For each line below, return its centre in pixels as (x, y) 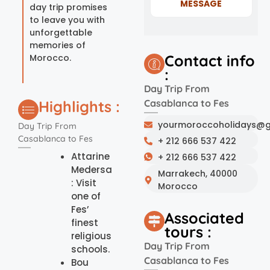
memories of (58, 45)
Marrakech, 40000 (197, 173)
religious (91, 236)
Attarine (90, 156)
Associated (205, 218)
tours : (188, 231)
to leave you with (67, 20)
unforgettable (61, 32)
